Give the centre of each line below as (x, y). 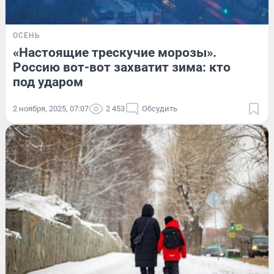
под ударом (48, 82)
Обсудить (160, 109)
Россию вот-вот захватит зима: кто (122, 68)
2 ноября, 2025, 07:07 (51, 109)
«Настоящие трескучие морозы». (115, 53)
